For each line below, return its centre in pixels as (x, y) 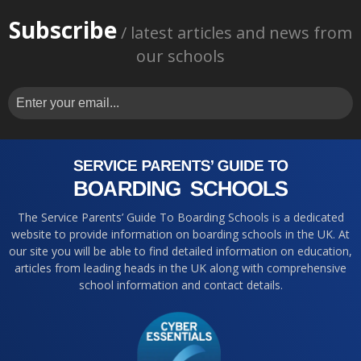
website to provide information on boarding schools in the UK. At (180, 234)
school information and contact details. (180, 285)
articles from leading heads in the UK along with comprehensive (180, 268)
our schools (180, 56)
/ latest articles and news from (234, 33)
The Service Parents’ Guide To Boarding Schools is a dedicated (180, 218)
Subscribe (63, 30)
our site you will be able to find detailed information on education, (180, 251)
